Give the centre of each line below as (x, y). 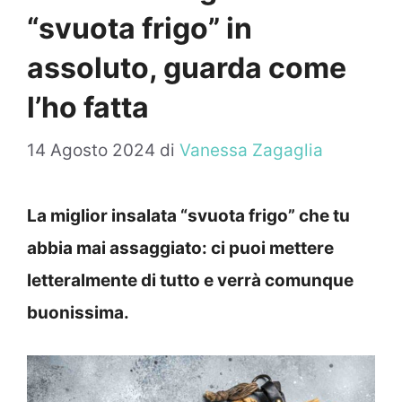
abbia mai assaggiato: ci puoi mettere (180, 249)
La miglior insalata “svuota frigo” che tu (188, 216)
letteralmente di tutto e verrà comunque (190, 281)
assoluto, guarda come (187, 67)
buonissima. (78, 313)
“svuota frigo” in (140, 28)
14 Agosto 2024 (91, 151)
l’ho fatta (88, 107)
